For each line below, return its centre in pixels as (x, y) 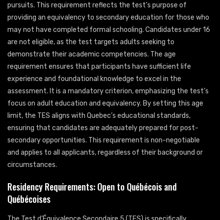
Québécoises (29, 199)
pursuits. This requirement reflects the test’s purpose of (97, 5)
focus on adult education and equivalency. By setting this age (105, 104)
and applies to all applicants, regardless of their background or (105, 153)
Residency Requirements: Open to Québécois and (92, 187)
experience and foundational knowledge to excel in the (94, 79)
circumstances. (32, 165)
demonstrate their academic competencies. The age (92, 55)
